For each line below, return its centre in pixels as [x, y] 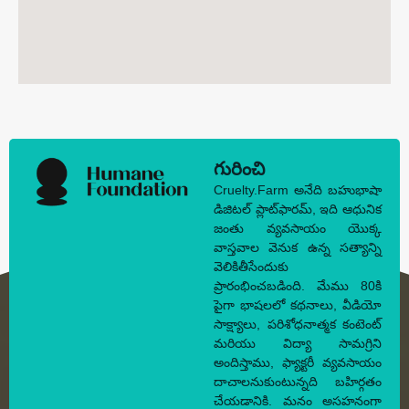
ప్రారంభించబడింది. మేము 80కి [298, 286]
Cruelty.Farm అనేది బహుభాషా [298, 190]
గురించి [239, 169]
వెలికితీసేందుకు [251, 267]
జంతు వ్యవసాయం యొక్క [298, 228]
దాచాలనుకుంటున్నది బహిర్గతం [298, 382]
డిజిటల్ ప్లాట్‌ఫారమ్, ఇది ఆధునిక [298, 209]
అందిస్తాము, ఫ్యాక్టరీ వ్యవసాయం [298, 362]
